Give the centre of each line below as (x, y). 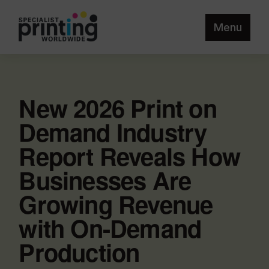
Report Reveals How (129, 156)
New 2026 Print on (118, 108)
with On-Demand (110, 228)
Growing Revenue (116, 204)
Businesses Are (105, 180)
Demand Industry (113, 132)
